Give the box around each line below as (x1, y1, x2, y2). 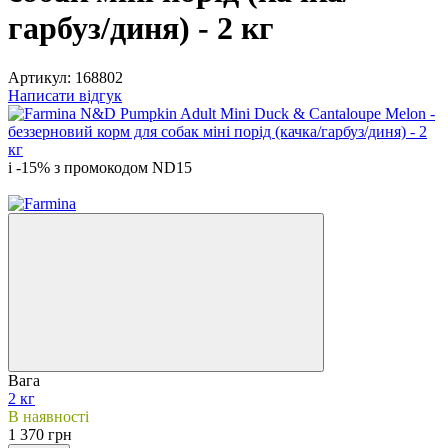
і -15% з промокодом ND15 (8, 158, 192, 176)
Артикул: (8, 68, 71, 86)
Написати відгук (8, 86, 122, 104)
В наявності (8, 407, 89, 425)
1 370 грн (8, 425, 72, 443)
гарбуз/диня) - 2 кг (8, 10, 274, 47)
